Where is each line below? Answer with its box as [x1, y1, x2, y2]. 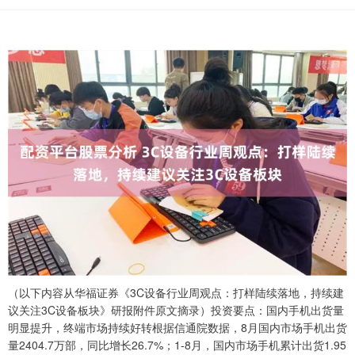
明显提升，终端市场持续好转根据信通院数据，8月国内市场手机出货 [8, 319, 347, 336]
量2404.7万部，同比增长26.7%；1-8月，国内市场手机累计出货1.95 [8, 337, 346, 353]
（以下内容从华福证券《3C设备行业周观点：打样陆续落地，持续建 [8, 284, 344, 301]
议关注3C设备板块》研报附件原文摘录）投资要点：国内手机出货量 [8, 302, 344, 319]
